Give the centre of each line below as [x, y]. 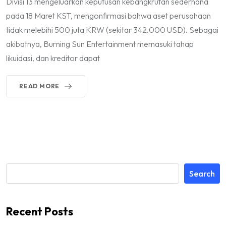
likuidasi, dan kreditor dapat [53, 58]
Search [202, 173]
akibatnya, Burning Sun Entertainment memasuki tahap [100, 44]
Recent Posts [40, 211]
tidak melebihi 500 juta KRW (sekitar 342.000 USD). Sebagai [112, 30]
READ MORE [40, 86]
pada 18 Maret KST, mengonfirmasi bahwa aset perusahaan [108, 15]
